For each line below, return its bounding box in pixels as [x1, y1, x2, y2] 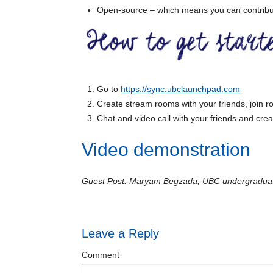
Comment [82, 250, 120, 260]
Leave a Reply [82, 227, 160, 240]
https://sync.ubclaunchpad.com [121, 84, 241, 94]
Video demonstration [82, 140, 251, 160]
